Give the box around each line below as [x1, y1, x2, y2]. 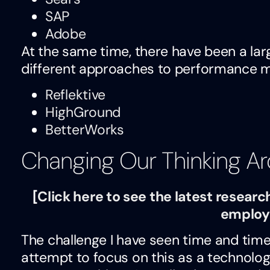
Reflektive [45, 85, 105, 104]
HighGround [45, 102, 121, 121]
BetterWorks [45, 120, 124, 139]
